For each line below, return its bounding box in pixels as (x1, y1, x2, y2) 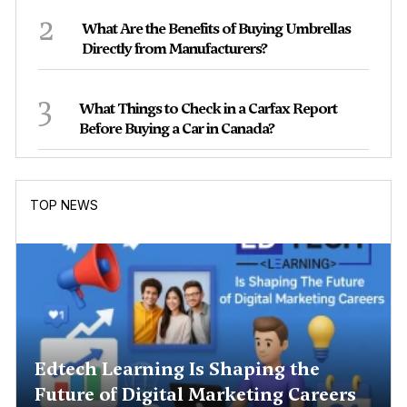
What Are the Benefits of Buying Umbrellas (82, 18, 351, 38)
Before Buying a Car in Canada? (79, 118, 274, 138)
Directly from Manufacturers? (82, 38, 267, 58)
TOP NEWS (30, 196, 98, 213)
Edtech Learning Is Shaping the (35, 355, 320, 382)
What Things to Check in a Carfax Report (79, 98, 337, 118)
